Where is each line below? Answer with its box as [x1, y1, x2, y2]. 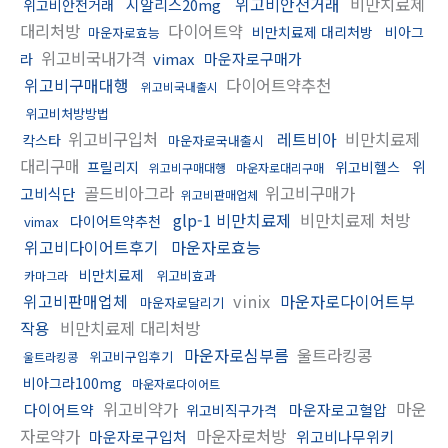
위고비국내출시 [141, 77, 218, 95]
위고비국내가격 [36, 45, 151, 70]
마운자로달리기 [140, 292, 224, 312]
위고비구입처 [63, 126, 163, 151]
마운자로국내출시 [168, 130, 264, 150]
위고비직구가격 [186, 399, 277, 420]
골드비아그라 [79, 180, 179, 205]
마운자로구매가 [204, 47, 302, 69]
